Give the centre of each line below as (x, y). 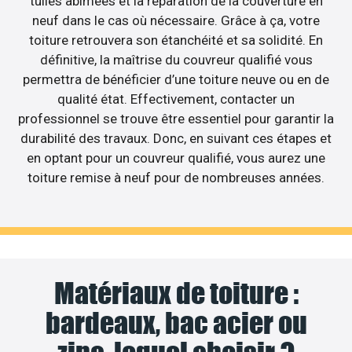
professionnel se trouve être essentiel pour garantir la (176, 118)
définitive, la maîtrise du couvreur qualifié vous (176, 59)
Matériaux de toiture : (176, 293)
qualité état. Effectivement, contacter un (176, 99)
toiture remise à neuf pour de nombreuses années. (176, 177)
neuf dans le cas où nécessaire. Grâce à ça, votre (176, 20)
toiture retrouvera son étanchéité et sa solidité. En (176, 40)
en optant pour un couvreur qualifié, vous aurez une (176, 158)
